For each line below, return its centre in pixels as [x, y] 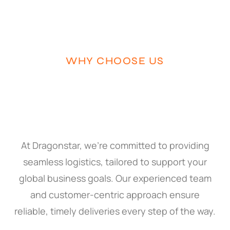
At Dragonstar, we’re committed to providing [115, 145]
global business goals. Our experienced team [115, 178]
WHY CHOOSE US [115, 61]
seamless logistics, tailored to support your [115, 161]
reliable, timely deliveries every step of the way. [115, 211]
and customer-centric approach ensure [115, 194]
